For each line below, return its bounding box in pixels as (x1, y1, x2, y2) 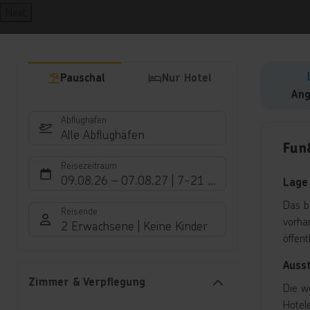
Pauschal (60, 71, 104, 86)
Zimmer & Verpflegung (28, 275, 145, 290)
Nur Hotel (162, 71, 211, 86)
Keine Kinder (143, 217, 208, 235)
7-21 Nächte (177, 172, 244, 189)
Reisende (61, 204, 98, 218)
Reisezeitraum (61, 158, 117, 172)
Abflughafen (61, 113, 107, 127)
